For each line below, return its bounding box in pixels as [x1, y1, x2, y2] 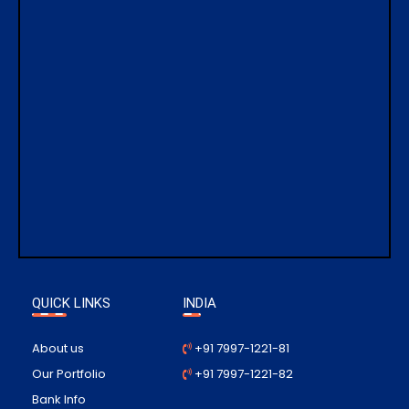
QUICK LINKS [32, 295, 110, 312]
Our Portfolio [32, 364, 106, 383]
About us [32, 339, 84, 357]
